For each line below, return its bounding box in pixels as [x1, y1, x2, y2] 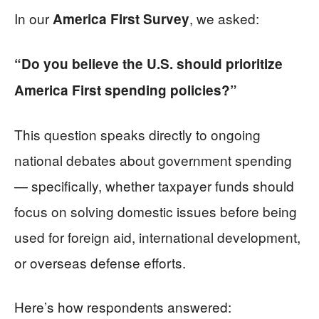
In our [14, 8, 53, 28]
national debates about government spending [14, 150, 292, 169]
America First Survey [53, 9, 189, 28]
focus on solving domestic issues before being [14, 201, 297, 221]
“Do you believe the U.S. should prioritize [14, 53, 283, 73]
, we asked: [189, 8, 259, 28]
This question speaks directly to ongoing [14, 124, 261, 144]
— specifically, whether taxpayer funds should [14, 175, 294, 195]
